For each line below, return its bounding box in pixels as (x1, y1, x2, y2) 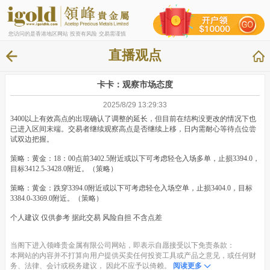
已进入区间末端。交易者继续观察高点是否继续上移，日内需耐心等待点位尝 (10, 124, 256, 133)
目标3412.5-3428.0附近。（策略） (10, 164, 128, 173)
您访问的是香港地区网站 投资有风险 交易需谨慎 (8, 30, 126, 37)
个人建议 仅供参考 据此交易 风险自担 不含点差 (10, 213, 162, 222)
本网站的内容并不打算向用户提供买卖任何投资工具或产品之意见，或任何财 (10, 251, 256, 260)
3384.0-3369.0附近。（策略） (10, 193, 103, 202)
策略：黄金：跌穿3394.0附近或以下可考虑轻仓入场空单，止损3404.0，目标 (10, 183, 253, 192)
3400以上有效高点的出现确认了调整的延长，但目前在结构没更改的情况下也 (10, 114, 256, 123)
